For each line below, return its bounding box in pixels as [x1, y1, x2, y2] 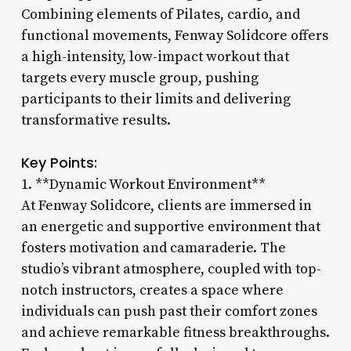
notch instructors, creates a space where [20, 280, 284, 299]
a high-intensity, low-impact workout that [20, 47, 289, 66]
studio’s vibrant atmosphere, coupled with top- [20, 259, 321, 278]
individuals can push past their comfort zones [20, 302, 317, 320]
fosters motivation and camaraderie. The [20, 238, 286, 257]
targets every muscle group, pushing [20, 68, 259, 87]
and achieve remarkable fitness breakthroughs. [20, 323, 330, 342]
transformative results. [20, 110, 171, 129]
